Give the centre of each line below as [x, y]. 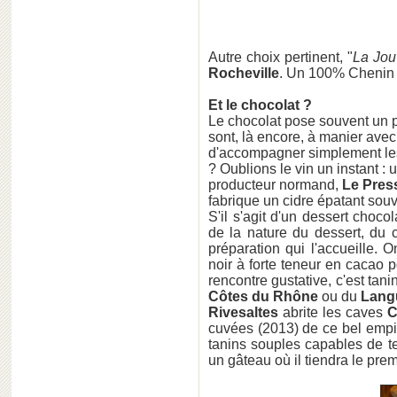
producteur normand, [275, 185]
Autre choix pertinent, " [280, 57]
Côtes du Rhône [263, 296]
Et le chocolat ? [260, 105]
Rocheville [244, 73]
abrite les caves [333, 312]
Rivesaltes [243, 312]
